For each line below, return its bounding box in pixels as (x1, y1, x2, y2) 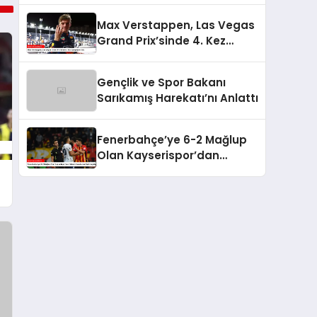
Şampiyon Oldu (97, 48, 183, 64)
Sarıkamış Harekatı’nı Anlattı (97, 90, 258, 105)
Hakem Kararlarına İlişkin (97, 163, 237, 178)
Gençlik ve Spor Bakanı (97, 74, 226, 90)
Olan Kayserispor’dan (97, 147, 219, 163)
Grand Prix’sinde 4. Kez (97, 33, 226, 48)
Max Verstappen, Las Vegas (97, 17, 255, 33)
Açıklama (97, 178, 150, 194)
